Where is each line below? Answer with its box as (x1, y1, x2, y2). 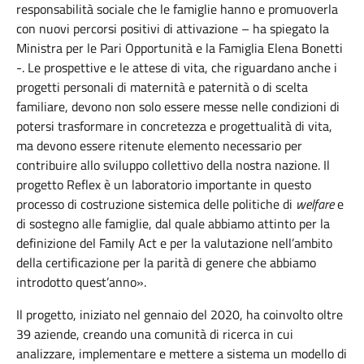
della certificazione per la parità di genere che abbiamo (16, 253, 316, 272)
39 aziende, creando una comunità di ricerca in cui (16, 324, 293, 344)
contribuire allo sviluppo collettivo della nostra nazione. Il (16, 155, 330, 175)
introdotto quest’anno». (16, 272, 146, 292)
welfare (296, 194, 334, 214)
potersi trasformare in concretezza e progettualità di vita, (16, 116, 332, 136)
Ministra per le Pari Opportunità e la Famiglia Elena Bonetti (16, 38, 343, 58)
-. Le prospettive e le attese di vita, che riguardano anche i (16, 58, 337, 77)
